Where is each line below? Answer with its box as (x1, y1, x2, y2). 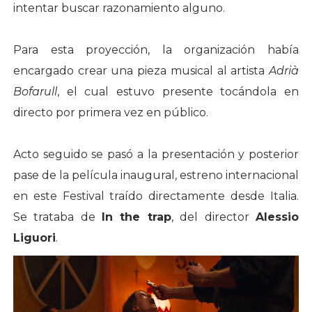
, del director (171, 210, 256, 224)
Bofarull (13, 85, 57, 99)
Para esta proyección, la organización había (13, 43, 299, 57)
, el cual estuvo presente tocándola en (56, 85, 299, 99)
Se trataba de (13, 210, 102, 224)
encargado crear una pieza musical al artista (13, 64, 270, 78)
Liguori (13, 231, 56, 245)
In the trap (102, 210, 171, 224)
